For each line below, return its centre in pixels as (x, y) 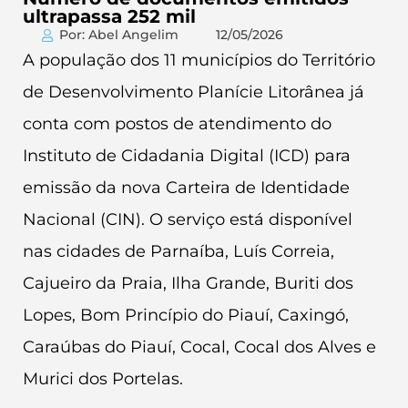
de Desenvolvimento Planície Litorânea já (194, 92)
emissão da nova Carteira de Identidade (186, 188)
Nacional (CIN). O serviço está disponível (188, 219)
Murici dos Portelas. (103, 379)
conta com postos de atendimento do (177, 124)
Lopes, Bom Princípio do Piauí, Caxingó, (186, 315)
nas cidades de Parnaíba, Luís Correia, (178, 251)
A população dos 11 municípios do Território (199, 60)
